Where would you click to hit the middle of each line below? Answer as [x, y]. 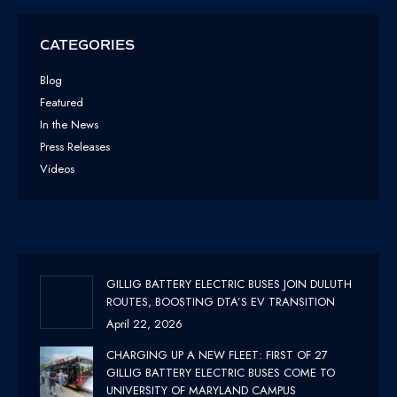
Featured [62, 102]
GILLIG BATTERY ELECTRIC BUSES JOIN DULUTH [229, 284]
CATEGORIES [87, 45]
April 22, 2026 [144, 323]
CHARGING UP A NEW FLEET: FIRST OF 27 [217, 354]
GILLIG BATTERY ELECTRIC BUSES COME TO [221, 372]
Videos [57, 168]
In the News [69, 124]
